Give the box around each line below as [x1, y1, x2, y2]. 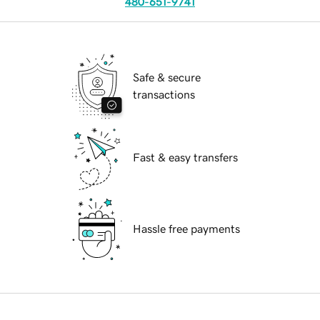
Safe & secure [133, 71, 201, 84]
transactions [133, 89, 195, 101]
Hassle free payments [133, 223, 240, 235]
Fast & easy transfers [133, 151, 238, 164]
